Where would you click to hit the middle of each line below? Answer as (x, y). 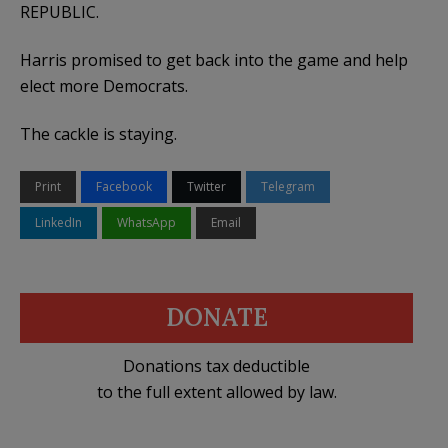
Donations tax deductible (216, 366)
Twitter (206, 187)
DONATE (216, 318)
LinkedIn (58, 223)
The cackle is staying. (98, 134)
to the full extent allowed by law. (216, 392)
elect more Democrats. (104, 86)
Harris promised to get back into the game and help (214, 60)
